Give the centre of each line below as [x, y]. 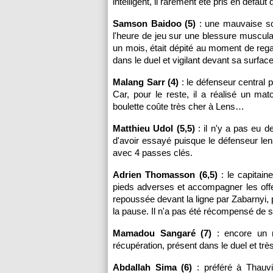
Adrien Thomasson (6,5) [165, 175]
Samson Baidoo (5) [154, 23]
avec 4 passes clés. [153, 153]
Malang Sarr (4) [146, 82]
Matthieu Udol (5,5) [154, 128]
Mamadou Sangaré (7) [162, 233]
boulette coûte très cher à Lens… [179, 106]
